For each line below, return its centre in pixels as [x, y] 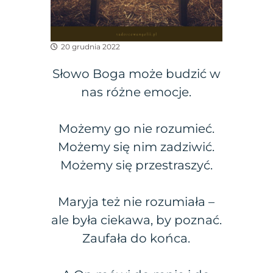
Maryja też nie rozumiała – [136, 201]
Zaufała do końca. [136, 238]
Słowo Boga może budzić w [136, 73]
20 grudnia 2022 [91, 46]
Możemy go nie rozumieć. [136, 128]
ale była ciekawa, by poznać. [136, 220]
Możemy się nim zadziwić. [136, 147]
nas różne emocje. [136, 92]
